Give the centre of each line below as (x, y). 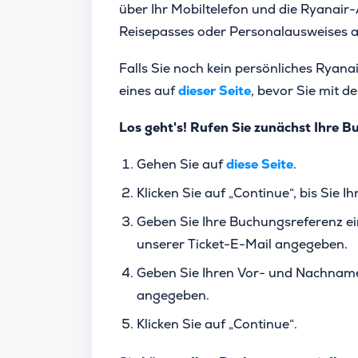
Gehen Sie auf (181, 164)
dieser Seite (215, 91)
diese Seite (260, 164)
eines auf (147, 91)
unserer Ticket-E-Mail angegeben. (242, 244)
